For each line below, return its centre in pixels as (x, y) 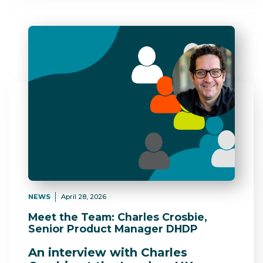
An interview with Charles (108, 252)
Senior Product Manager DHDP (113, 229)
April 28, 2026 (83, 196)
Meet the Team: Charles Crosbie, (118, 217)
